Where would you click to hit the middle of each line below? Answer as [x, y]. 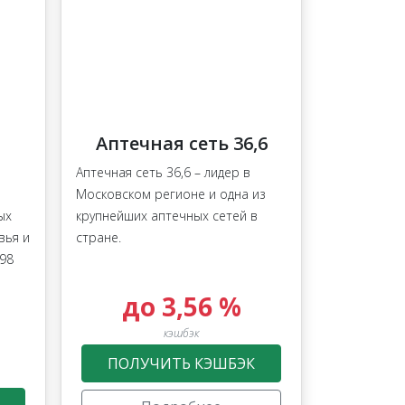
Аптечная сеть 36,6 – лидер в [163, 173]
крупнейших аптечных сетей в [167, 216]
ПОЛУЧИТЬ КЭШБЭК [181, 364]
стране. [99, 238]
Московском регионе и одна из [171, 194]
